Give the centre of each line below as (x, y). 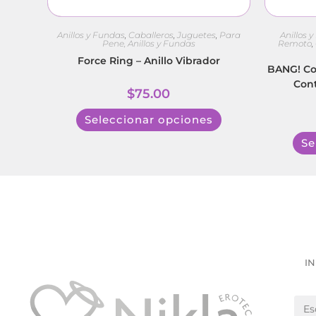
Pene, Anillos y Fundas (148, 43)
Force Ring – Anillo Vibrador (148, 60)
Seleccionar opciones (148, 119)
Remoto (295, 43)
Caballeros (151, 35)
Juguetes (196, 35)
